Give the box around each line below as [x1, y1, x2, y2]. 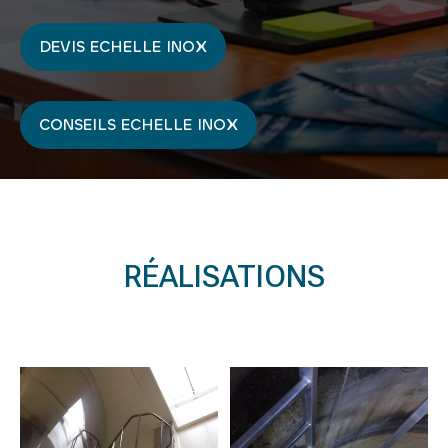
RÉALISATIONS [123, 259, 325, 295]
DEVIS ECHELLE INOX [39, 36, 207, 58]
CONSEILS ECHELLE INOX [39, 114, 238, 136]
